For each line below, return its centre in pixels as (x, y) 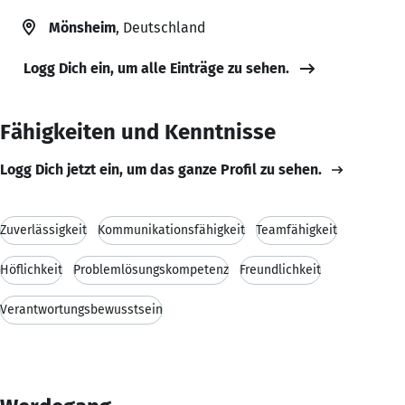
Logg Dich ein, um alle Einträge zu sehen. (156, 68)
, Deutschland (160, 27)
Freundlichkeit (280, 269)
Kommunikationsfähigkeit (171, 230)
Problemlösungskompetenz (151, 269)
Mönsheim (82, 27)
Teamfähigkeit (297, 230)
